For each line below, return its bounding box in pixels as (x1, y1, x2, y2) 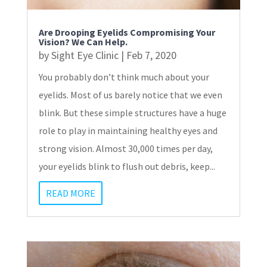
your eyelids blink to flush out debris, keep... (38, 160, 215, 172)
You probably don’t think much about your (38, 70, 209, 83)
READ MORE (45, 187, 95, 199)
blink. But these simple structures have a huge (38, 106, 226, 119)
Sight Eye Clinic (51, 48, 119, 62)
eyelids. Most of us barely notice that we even (38, 88, 222, 101)
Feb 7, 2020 (126, 48, 176, 62)
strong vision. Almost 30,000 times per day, (38, 142, 213, 154)
